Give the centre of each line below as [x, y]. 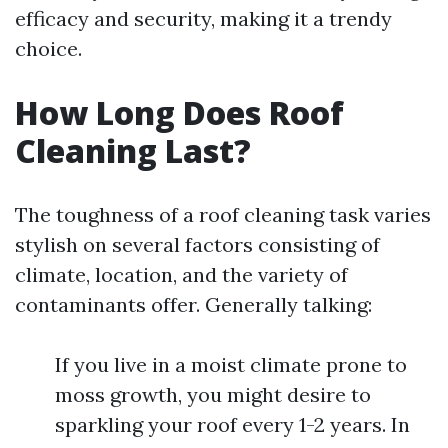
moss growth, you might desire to [213, 395]
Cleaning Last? [133, 151]
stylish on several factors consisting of [197, 245]
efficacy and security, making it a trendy [203, 19]
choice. [48, 49]
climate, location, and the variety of [181, 275]
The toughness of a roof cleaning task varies [223, 215]
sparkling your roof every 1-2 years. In [232, 425]
